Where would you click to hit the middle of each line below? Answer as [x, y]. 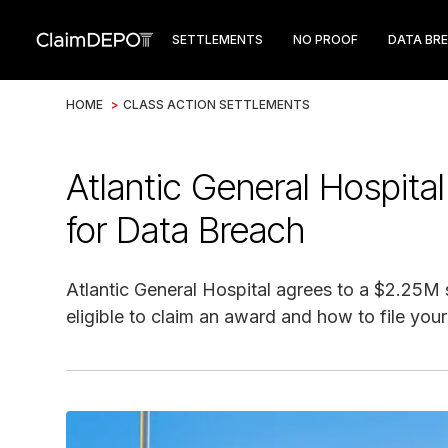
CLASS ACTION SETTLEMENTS [216, 104]
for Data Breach [185, 230]
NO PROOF [325, 39]
